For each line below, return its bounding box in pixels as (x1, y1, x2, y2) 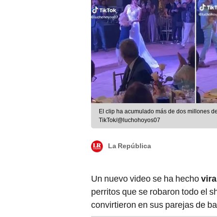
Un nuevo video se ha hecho (91, 173, 201, 184)
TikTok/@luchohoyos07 (99, 117, 160, 124)
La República (108, 142, 151, 150)
